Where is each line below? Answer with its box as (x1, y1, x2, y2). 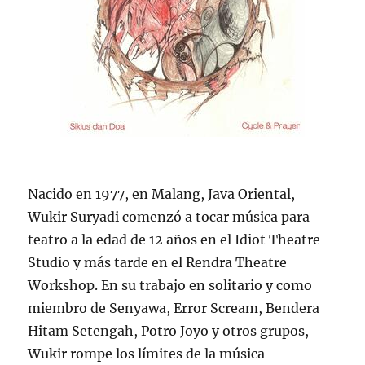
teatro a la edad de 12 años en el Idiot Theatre (28, 231, 321, 248)
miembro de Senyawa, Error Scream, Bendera (28, 300, 320, 317)
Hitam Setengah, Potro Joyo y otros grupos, (28, 323, 310, 340)
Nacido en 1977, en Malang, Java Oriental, (28, 186, 296, 203)
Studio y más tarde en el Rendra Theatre (28, 254, 288, 271)
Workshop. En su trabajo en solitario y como (28, 277, 313, 294)
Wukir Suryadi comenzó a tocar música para (28, 209, 310, 226)
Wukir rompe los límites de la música (28, 345, 266, 363)
